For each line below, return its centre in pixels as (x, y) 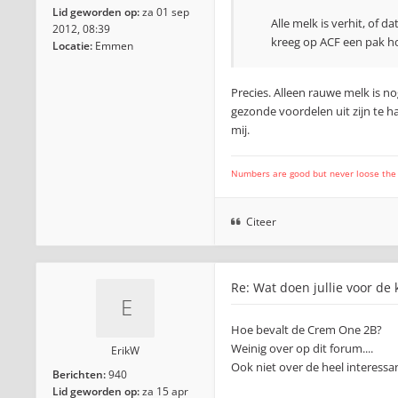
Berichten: (79, 374)
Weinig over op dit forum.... (302, 348)
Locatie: (72, 46)
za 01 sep (166, 12)
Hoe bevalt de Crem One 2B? (306, 330)
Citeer (261, 222)
